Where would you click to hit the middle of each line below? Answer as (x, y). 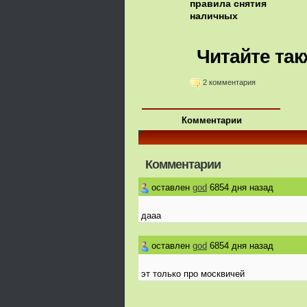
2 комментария (229, 83)
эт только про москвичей (193, 273)
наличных (214, 16)
